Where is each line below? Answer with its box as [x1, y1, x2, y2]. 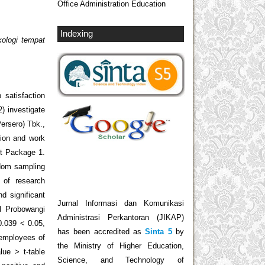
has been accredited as [57, 227, 141, 237]
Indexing [60, 28, 93, 38]
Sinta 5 [141, 227, 172, 237]
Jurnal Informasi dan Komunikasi [57, 199, 184, 208]
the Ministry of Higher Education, [57, 241, 184, 251]
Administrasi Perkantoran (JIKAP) [57, 213, 184, 222]
